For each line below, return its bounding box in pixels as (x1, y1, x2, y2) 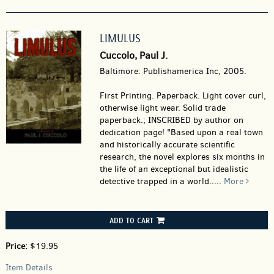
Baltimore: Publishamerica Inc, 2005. (99, 65, 246, 77)
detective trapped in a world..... (99, 176, 224, 187)
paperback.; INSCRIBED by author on (99, 114, 243, 126)
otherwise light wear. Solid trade (99, 102, 226, 114)
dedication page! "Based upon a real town (99, 127, 263, 138)
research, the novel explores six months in (99, 151, 265, 163)
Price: (6, 240, 30, 252)
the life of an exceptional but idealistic (99, 163, 248, 175)
